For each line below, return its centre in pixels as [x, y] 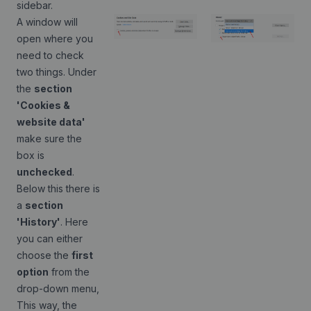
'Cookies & [43, 105]
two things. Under [57, 72]
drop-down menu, [58, 288]
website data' [51, 122]
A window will [47, 22]
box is [31, 155]
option [33, 272]
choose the [44, 255]
